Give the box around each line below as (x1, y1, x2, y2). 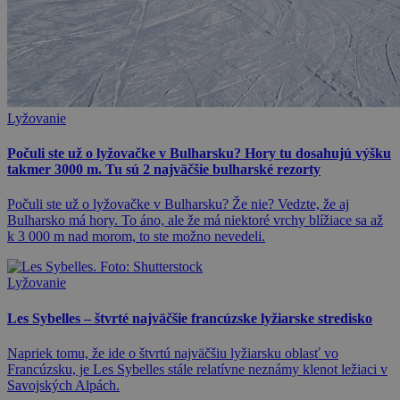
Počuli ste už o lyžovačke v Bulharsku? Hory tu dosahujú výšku (7, 146, 391, 162)
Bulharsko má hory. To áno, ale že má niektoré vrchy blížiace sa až (7, 212, 383, 229)
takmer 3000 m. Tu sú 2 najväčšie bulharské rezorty (7, 162, 321, 178)
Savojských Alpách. (7, 377, 120, 393)
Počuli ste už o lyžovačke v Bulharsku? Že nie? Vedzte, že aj (7, 196, 349, 212)
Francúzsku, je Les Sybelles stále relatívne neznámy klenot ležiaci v (7, 361, 387, 377)
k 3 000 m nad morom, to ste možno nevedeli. (7, 229, 265, 245)
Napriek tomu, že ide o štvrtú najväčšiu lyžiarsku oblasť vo (7, 345, 338, 361)
